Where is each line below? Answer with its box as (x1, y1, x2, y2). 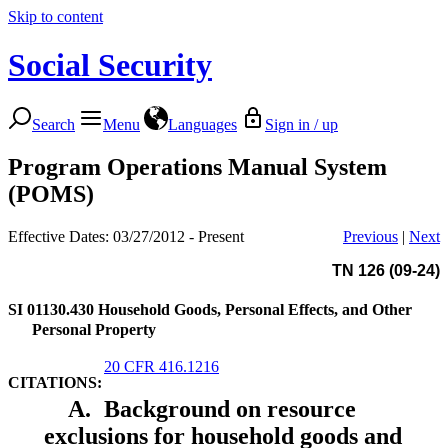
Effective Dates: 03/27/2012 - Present (8, 227, 244, 245)
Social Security (8, 47, 212, 84)
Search (32, 115, 75, 133)
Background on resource (104, 395, 356, 422)
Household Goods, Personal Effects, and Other (98, 300, 412, 318)
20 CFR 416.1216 (104, 357, 219, 375)
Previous (343, 227, 398, 245)
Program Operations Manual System (8, 153, 387, 180)
